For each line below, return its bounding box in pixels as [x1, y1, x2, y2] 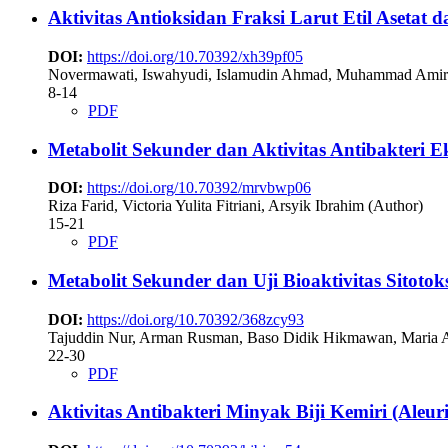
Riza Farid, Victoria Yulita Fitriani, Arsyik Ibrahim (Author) [48, 197, 423, 215]
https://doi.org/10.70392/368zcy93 [87, 310, 304, 328]
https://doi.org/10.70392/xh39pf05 [87, 47, 303, 65]
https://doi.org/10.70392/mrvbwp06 [87, 179, 311, 197]
